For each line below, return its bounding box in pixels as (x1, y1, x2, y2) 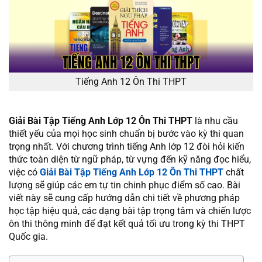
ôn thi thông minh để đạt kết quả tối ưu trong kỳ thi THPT (9, 218, 245, 230)
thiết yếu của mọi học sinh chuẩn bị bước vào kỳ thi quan (9, 128, 244, 140)
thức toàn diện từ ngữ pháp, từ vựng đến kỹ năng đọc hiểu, (9, 154, 251, 166)
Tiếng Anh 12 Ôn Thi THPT (75, 76, 187, 88)
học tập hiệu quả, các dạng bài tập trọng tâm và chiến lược (9, 205, 251, 217)
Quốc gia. (9, 231, 48, 243)
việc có (9, 167, 40, 178)
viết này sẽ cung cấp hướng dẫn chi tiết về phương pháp (9, 192, 240, 204)
